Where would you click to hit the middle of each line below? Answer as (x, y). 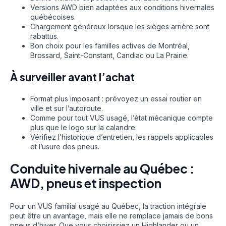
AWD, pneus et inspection (86, 183)
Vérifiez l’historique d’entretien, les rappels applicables (122, 137)
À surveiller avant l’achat (72, 77)
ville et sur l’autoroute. (67, 108)
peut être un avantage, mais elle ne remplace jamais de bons (111, 215)
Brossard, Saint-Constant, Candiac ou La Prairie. (109, 55)
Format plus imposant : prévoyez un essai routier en (116, 99)
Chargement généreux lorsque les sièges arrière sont (120, 26)
